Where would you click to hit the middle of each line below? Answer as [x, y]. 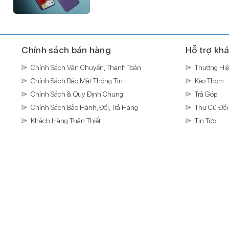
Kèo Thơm [209, 81]
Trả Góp [206, 94]
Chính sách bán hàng [66, 50]
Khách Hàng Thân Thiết [66, 120]
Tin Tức [205, 120]
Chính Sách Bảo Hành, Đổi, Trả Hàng [85, 107]
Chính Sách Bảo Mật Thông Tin [77, 81]
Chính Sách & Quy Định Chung [77, 94]
